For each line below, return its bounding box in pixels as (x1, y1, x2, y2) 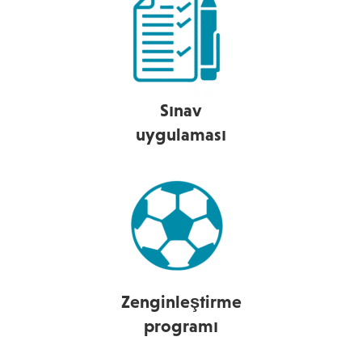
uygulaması (136, 124, 226, 145)
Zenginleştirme (120, 291, 242, 312)
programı (144, 315, 218, 336)
